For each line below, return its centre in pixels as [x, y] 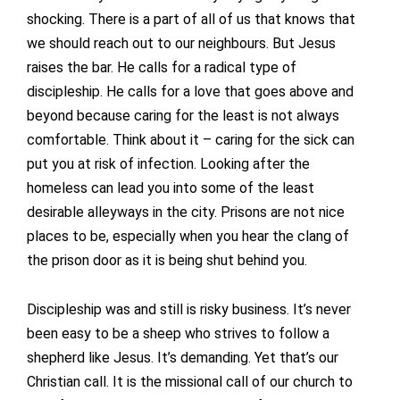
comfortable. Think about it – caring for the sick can [191, 140]
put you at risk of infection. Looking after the [168, 164]
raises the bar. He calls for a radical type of [162, 68]
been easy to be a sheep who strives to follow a [178, 334]
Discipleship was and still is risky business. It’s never [189, 310]
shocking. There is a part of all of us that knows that [191, 20]
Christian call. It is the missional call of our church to [190, 382]
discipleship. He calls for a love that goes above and [190, 92]
